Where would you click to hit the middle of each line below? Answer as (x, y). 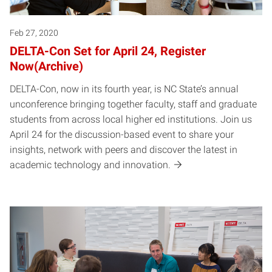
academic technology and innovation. (90, 165)
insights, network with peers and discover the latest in (124, 150)
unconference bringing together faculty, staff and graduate (133, 104)
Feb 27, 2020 (34, 33)
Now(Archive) (46, 66)
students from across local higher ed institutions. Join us (131, 120)
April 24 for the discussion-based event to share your (122, 135)
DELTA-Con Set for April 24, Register (108, 51)
